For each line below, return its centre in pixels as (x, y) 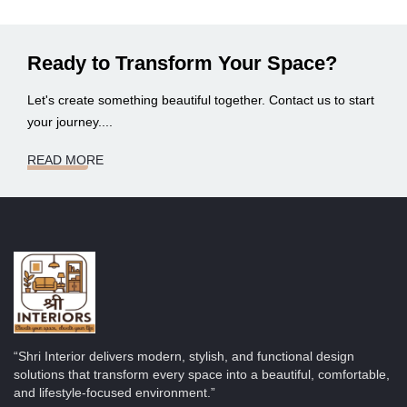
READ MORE (65, 160)
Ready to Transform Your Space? (182, 64)
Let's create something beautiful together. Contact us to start (201, 100)
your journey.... (70, 122)
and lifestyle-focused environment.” (114, 393)
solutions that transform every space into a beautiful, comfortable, (202, 375)
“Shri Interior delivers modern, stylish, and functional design (184, 357)
